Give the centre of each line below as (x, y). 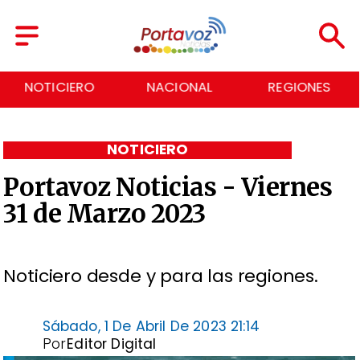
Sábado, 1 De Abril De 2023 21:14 (151, 326)
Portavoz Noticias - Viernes (168, 188)
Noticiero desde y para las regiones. (161, 276)
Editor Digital (112, 344)
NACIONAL (180, 88)
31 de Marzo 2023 (104, 214)
